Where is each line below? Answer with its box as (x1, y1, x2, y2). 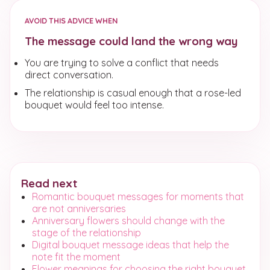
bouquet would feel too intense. (25, 99, 164, 111)
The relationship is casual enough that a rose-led (25, 87, 241, 99)
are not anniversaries (31, 202, 126, 215)
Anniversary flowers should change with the (31, 215, 225, 227)
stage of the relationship (31, 227, 141, 239)
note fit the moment (31, 251, 121, 263)
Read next (21, 176, 77, 190)
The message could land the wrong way (25, 34, 237, 48)
